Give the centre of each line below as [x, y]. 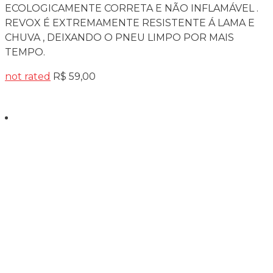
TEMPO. [25, 52]
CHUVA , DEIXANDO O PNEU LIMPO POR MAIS [119, 37]
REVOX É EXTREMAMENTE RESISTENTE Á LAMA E [130, 23]
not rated [28, 76]
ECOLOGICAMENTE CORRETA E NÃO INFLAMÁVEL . [133, 8]
